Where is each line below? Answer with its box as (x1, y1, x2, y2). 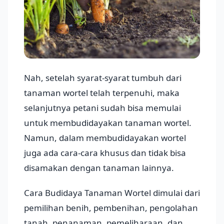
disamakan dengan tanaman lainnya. (24, 161, 174, 173)
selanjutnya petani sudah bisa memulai (24, 101, 181, 113)
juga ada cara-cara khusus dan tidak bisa (24, 146, 186, 158)
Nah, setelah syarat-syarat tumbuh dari (24, 71, 181, 83)
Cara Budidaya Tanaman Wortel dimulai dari (24, 186, 200, 198)
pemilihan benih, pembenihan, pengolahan (24, 201, 198, 213)
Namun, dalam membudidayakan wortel (24, 131, 186, 143)
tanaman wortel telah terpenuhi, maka (24, 86, 179, 98)
